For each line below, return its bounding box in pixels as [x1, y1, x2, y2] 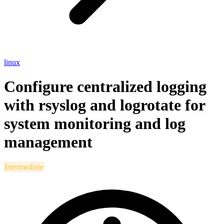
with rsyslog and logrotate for [4, 96, 205, 114]
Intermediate [4, 162, 43, 171]
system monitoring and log [4, 114, 185, 133]
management [4, 133, 92, 151]
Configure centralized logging [4, 77, 206, 96]
